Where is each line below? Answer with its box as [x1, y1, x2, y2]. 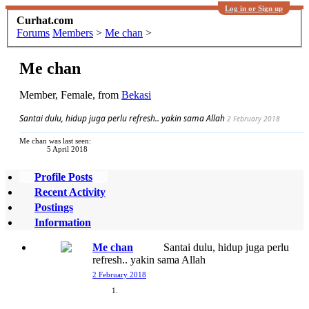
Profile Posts [34, 170, 92, 183]
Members [52, 26, 93, 39]
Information [34, 216, 91, 228]
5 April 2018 [47, 144, 88, 153]
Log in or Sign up [225, 4, 283, 12]
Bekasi [121, 88, 151, 101]
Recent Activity [34, 186, 106, 198]
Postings [34, 201, 73, 213]
